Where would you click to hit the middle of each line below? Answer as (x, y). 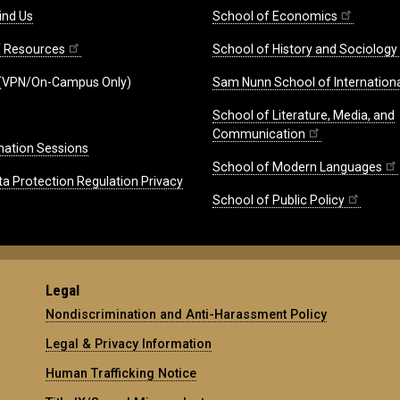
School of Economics (275, 16)
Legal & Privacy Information (129, 343)
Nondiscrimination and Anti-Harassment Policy (187, 314)
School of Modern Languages (297, 167)
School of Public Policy (279, 200)
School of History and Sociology (305, 49)
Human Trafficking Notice (121, 373)
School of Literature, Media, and (304, 115)
